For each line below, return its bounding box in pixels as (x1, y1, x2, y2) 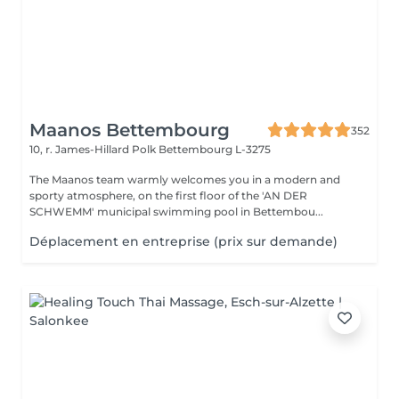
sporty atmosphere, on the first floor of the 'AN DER (29, 189, 307, 202)
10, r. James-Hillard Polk (29, 142, 159, 156)
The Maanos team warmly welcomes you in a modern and (29, 173, 340, 186)
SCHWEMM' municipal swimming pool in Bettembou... (29, 205, 323, 218)
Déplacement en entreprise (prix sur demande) (29, 233, 338, 249)
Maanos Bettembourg (29, 119, 230, 141)
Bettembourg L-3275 (159, 142, 271, 156)
